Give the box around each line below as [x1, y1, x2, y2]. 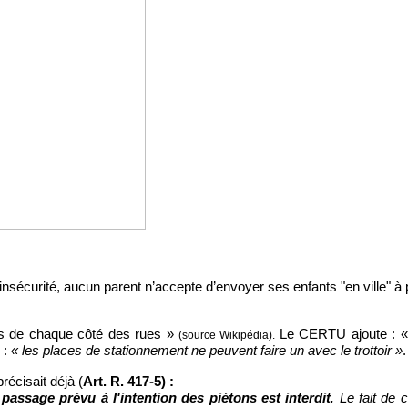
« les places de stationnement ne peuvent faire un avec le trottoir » [11, 342, 403, 358]
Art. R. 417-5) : [83, 372, 174, 389]
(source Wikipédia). [174, 328, 280, 342]
